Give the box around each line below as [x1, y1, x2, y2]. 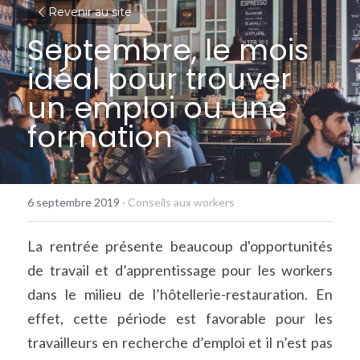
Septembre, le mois [27, 30, 309, 71]
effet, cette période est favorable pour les [27, 309, 333, 327]
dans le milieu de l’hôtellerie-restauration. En [27, 285, 333, 303]
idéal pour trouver [27, 59, 292, 100]
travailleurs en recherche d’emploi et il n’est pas [27, 333, 333, 351]
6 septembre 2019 [27, 195, 120, 209]
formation [27, 117, 173, 157]
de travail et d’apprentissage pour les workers [27, 261, 333, 279]
